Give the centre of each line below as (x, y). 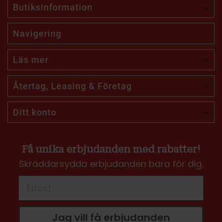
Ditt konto (35, 112)
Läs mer (31, 60)
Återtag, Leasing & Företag (72, 86)
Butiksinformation (53, 7)
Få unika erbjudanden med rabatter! (111, 149)
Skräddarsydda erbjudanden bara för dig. (111, 164)
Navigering (37, 34)
